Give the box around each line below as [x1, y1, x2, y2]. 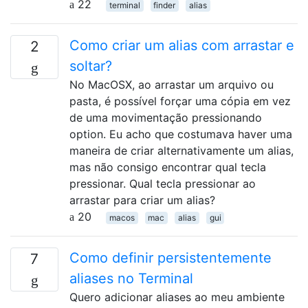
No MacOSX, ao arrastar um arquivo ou [69, 77, 274, 91]
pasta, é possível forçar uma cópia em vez [69, 93, 291, 108]
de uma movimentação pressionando [69, 110, 262, 124]
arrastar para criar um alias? [69, 192, 215, 207]
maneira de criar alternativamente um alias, [69, 143, 294, 157]
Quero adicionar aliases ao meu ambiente [69, 289, 285, 304]
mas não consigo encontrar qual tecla [69, 159, 266, 174]
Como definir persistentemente [69, 249, 272, 266]
